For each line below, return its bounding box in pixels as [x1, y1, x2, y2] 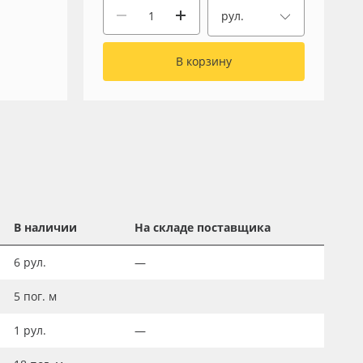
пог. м [23, 288, 57, 304]
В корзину [175, 53, 232, 69]
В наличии [14, 220, 77, 235]
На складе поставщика [135, 220, 271, 235]
